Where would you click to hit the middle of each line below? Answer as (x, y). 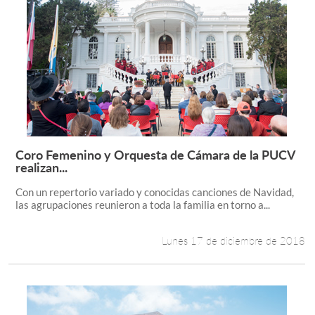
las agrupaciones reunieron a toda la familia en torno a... (142, 205)
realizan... (41, 167)
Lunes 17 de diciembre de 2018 (234, 240)
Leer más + (236, 165)
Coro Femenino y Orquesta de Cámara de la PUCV (155, 154)
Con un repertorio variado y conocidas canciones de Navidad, (154, 192)
